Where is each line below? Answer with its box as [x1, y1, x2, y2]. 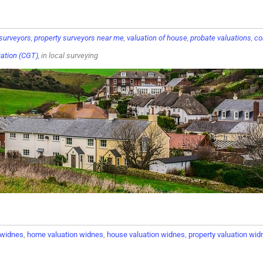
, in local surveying [38, 51, 98, 60]
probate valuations [190, 33, 251, 42]
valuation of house [127, 33, 187, 42]
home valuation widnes [27, 230, 103, 239]
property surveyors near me [34, 33, 124, 42]
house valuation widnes [107, 230, 185, 239]
